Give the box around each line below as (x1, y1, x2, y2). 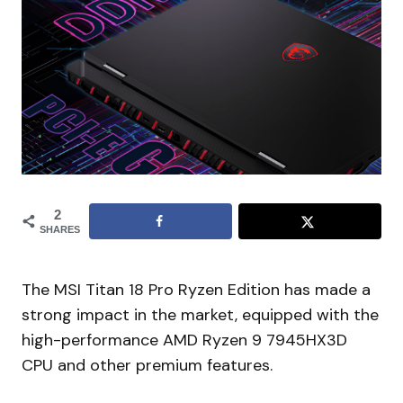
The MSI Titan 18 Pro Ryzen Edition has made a (22, 278, 371, 300)
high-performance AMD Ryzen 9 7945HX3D (22, 328, 347, 351)
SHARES (40, 223, 80, 235)
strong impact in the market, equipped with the (22, 303, 379, 326)
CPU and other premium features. (22, 354, 273, 376)
